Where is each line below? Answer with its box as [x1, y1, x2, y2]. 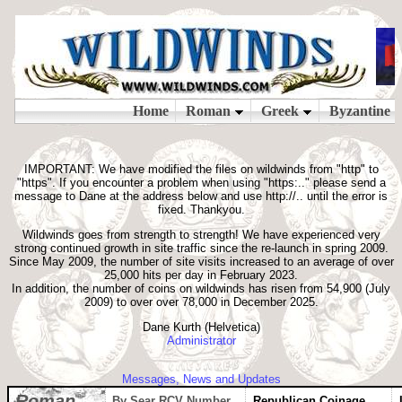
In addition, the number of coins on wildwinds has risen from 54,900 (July [12, 282, 390, 295]
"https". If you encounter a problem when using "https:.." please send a [16, 176, 386, 189]
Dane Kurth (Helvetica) [142, 320, 260, 334]
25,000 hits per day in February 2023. [104, 268, 298, 282]
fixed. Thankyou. [157, 203, 245, 216]
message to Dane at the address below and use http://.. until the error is [14, 189, 388, 203]
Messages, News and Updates [121, 372, 281, 386]
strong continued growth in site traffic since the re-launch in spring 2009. [13, 241, 389, 255]
